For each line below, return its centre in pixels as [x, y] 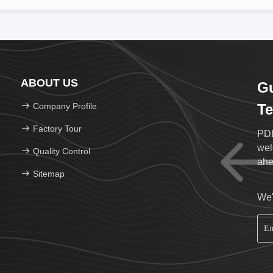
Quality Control [60, 151]
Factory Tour [57, 129]
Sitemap [49, 174]
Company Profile [65, 106]
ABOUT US [49, 83]
